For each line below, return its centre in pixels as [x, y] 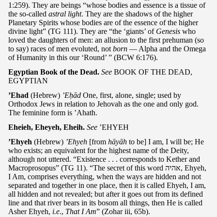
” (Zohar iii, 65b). [123, 211]
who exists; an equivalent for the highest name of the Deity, [99, 150]
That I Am [81, 211]
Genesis [168, 31]
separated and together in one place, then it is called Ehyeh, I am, [107, 185]
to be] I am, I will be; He [165, 141]
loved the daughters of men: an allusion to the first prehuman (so [106, 40]
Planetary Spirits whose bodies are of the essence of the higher [103, 22]
